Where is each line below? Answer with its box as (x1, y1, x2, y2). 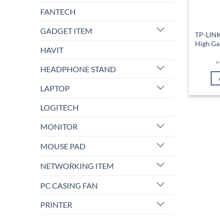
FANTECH (40, 6, 76, 16)
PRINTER (40, 200, 72, 210)
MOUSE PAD (40, 141, 85, 151)
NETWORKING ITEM (40, 161, 114, 170)
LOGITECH (40, 103, 79, 112)
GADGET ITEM (40, 26, 92, 35)
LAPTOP (40, 83, 70, 93)
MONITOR (40, 122, 78, 132)
